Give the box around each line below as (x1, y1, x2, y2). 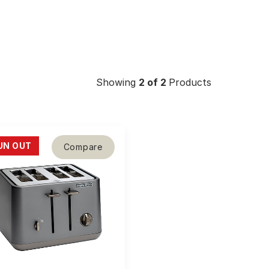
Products (169, 76, 211, 88)
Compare (63, 141, 103, 152)
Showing (96, 76, 139, 88)
